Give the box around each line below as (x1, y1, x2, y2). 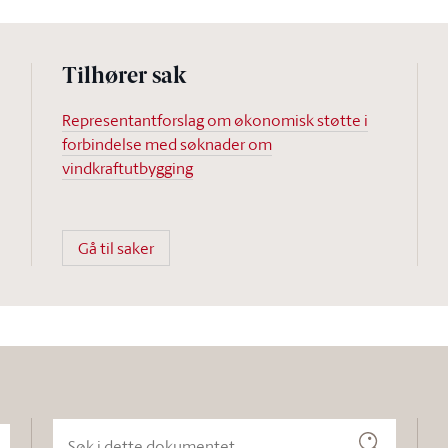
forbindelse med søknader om (61, 133, 272, 155)
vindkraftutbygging (61, 157, 193, 179)
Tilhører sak (61, 66, 186, 89)
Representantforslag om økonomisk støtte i (61, 109, 368, 131)
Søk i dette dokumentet (50, 418, 218, 440)
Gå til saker (77, 237, 154, 259)
